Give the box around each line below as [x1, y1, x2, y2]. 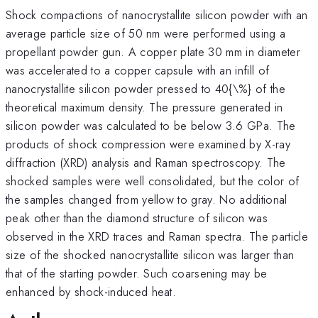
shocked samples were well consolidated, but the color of [6, 172, 300, 190]
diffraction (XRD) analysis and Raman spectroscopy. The [6, 153, 286, 171]
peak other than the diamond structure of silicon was [6, 209, 268, 226]
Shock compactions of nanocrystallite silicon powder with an [6, 6, 308, 23]
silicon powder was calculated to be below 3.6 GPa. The [6, 116, 296, 134]
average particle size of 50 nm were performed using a [6, 24, 286, 42]
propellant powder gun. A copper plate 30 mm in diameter [6, 43, 301, 60]
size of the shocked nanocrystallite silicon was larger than [6, 246, 295, 263]
